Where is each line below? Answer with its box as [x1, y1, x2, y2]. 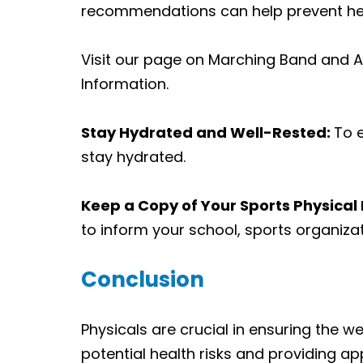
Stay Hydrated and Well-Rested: [81, 122, 334, 143]
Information [81, 73, 166, 94]
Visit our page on [81, 49, 208, 70]
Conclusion [81, 264, 204, 294]
